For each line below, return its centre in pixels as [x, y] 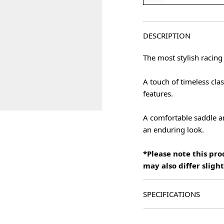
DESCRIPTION [167, 35]
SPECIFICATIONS [171, 194]
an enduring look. [173, 129]
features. [158, 93]
